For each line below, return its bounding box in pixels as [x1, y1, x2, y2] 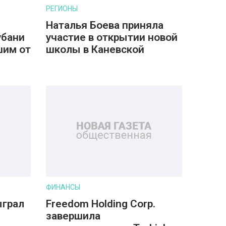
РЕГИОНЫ [46, 5, 78, 13]
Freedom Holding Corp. [46, 198, 155, 210]
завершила [46, 210, 100, 222]
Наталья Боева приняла [46, 19, 163, 31]
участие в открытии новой [46, 31, 178, 43]
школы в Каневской [46, 43, 144, 55]
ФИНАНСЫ [46, 183, 80, 191]
